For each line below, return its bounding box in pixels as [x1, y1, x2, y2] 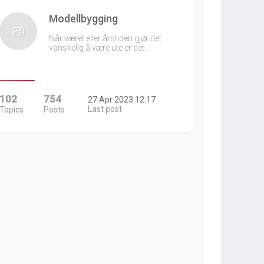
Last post [88, 104, 123, 114]
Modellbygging [48, 12, 118, 25]
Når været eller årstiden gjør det [48, 34, 161, 43]
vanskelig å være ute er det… [48, 43, 150, 52]
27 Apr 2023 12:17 [88, 95, 156, 104]
